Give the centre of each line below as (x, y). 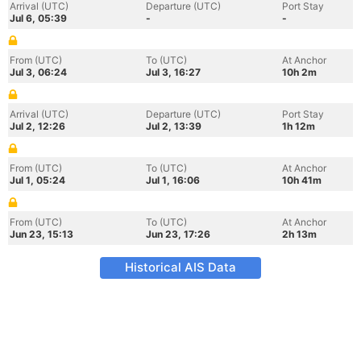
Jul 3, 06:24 (38, 72)
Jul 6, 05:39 (38, 18)
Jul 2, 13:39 (174, 126)
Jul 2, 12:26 (37, 126)
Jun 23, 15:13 (41, 234)
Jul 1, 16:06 (173, 180)
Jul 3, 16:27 (173, 72)
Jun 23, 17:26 (178, 234)
